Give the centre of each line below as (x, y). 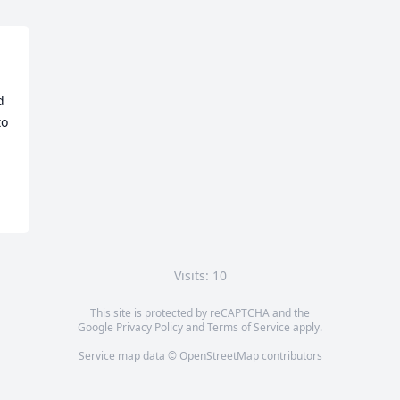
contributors (290, 356)
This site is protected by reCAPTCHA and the (200, 313)
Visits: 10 (200, 275)
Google (97, 327)
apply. (306, 327)
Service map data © (129, 356)
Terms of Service (249, 327)
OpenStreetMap (219, 356)
